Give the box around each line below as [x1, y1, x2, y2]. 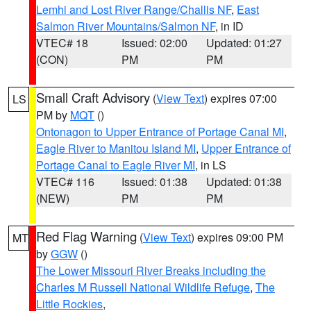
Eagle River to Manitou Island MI [36, 140, 196, 156]
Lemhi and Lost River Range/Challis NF [36, 1, 231, 17]
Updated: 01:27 [206, 35, 283, 51]
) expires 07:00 [204, 90, 277, 106]
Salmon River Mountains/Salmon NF [36, 18, 215, 34]
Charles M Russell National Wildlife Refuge [36, 279, 250, 295]
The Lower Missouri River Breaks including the [36, 262, 266, 278]
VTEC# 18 [36, 35, 88, 51]
